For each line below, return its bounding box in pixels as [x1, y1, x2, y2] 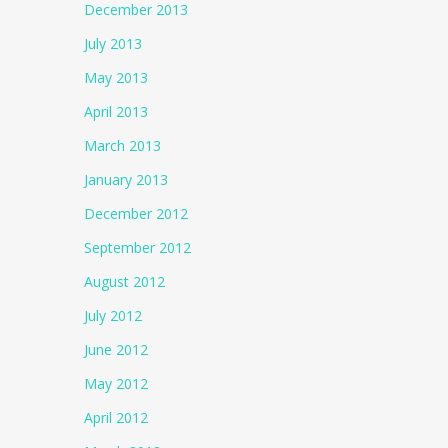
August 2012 [84, 272, 166, 291]
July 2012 [84, 306, 143, 325]
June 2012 [84, 340, 149, 359]
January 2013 [84, 170, 169, 189]
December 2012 [84, 204, 189, 223]
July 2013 [84, 34, 143, 53]
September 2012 [84, 238, 192, 257]
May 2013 [84, 68, 149, 87]
